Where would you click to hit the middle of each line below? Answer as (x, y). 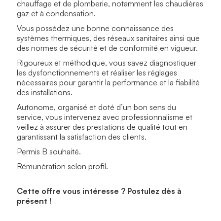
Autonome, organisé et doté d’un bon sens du (96, 107)
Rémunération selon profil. (62, 166)
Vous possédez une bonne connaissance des (95, 28)
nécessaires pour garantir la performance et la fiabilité (108, 82)
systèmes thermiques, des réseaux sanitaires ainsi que (108, 38)
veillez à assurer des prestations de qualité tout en (102, 127)
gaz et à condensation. (57, 13)
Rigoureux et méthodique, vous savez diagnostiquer (107, 62)
